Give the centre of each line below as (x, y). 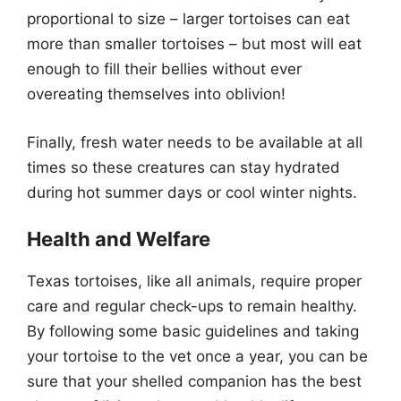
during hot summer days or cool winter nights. (192, 192)
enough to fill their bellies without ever (164, 69)
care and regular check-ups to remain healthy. (192, 306)
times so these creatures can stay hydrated (183, 167)
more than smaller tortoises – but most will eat (194, 44)
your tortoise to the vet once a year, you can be (197, 356)
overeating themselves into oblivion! (156, 94)
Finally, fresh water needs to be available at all (195, 142)
